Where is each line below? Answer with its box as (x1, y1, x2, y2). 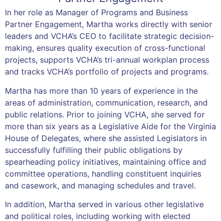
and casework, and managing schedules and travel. (5, 180, 196, 190)
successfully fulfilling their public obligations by (5, 145, 183, 155)
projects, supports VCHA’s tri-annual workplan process (5, 55, 209, 65)
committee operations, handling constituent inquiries (5, 168, 201, 179)
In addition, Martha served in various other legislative (5, 199, 204, 210)
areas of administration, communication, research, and (5, 97, 208, 108)
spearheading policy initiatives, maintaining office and (5, 156, 206, 167)
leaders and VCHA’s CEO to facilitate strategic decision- (5, 31, 214, 41)
